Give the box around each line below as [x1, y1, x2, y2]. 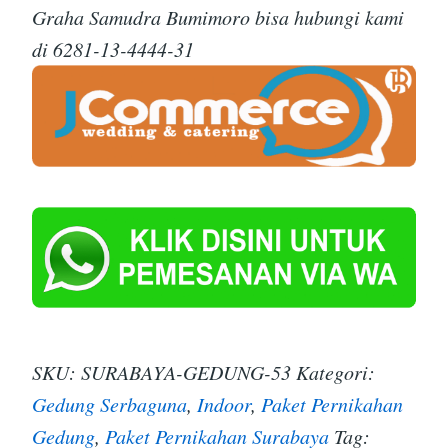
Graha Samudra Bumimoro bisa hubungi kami [32, 3, 404, 30]
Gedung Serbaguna [32, 391, 187, 418]
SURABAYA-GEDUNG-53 [81, 359, 291, 386]
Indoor [197, 391, 251, 418]
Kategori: [296, 359, 375, 386]
